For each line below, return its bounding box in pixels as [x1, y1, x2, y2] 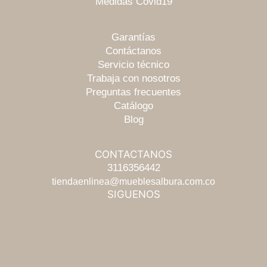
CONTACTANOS [95, 148, 172, 161]
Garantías [111, 31, 156, 43]
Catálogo [114, 100, 153, 111]
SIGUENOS [107, 188, 160, 201]
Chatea [41, 223, 74, 237]
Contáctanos [105, 45, 162, 57]
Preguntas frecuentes [86, 86, 181, 98]
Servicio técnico [98, 58, 169, 70]
